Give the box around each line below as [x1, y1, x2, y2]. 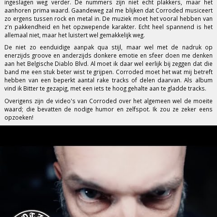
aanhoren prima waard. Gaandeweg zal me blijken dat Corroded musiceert [4, 6, 213, 15]
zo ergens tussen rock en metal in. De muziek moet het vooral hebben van [4, 15, 213, 23]
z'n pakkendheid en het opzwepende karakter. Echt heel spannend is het [4, 23, 213, 31]
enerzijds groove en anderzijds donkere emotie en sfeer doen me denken [4, 51, 213, 60]
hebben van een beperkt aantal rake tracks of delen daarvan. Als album [4, 76, 213, 84]
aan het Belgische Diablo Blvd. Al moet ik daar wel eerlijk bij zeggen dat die [4, 60, 213, 68]
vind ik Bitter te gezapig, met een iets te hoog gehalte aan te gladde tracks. [4, 84, 207, 93]
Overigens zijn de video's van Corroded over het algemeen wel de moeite [4, 96, 213, 105]
